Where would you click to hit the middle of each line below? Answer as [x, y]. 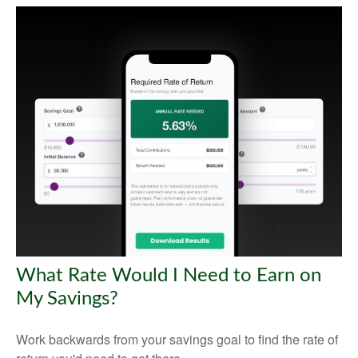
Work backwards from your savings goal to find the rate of [177, 339]
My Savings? [67, 298]
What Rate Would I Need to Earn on [169, 275]
